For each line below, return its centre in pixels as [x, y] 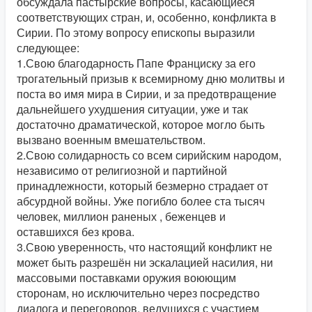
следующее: [48, 48]
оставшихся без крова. [76, 232]
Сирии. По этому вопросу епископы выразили [136, 32]
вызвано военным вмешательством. [111, 140]
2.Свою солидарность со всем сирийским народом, [149, 155]
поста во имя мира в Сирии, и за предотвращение [147, 94]
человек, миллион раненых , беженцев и [121, 216]
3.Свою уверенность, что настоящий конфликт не [145, 247]
